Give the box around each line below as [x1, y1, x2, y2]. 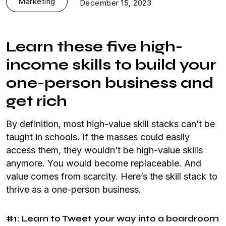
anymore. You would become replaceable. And [6, 158, 201, 168]
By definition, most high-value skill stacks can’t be [6, 119, 215, 129]
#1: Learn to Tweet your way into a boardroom [6, 213, 219, 224]
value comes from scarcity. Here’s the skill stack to [6, 171, 217, 182]
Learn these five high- [6, 37, 183, 55]
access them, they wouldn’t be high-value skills [6, 145, 203, 155]
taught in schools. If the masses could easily [6, 132, 190, 142]
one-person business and [6, 74, 213, 92]
